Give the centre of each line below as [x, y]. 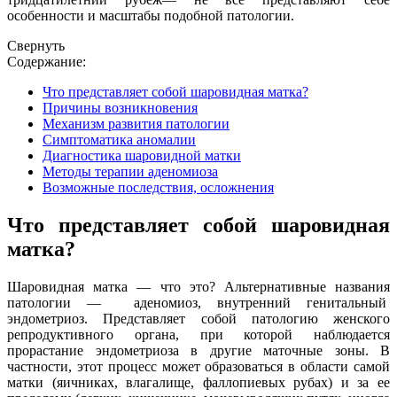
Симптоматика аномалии [119, 139]
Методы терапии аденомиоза [130, 171]
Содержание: [47, 61]
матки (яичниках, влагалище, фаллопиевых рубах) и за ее [198, 382]
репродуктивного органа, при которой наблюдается [198, 334]
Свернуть [36, 45]
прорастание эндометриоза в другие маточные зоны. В [198, 350]
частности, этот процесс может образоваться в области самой [198, 366]
